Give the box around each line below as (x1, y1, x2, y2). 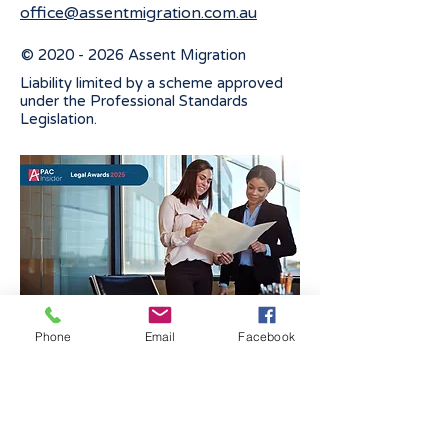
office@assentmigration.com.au (20, 3, 257, 24)
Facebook (238, 328, 295, 344)
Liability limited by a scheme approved (20, 74, 283, 93)
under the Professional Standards (20, 92, 248, 111)
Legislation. (20, 110, 97, 129)
